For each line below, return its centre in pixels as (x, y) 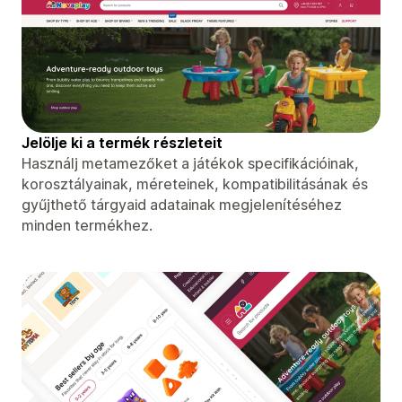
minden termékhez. (87, 225)
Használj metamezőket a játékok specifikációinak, (190, 163)
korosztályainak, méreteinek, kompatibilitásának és (195, 184)
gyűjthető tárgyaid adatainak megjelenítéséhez (182, 204)
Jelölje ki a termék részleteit (122, 142)
